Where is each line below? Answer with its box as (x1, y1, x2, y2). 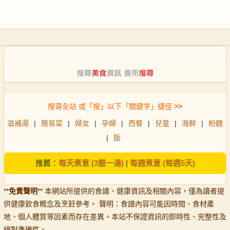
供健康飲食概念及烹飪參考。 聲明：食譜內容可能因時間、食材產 (4, 199, 214, 208)
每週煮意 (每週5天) (129, 158, 195, 167)
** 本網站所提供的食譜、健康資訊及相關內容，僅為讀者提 (37, 186, 224, 195)
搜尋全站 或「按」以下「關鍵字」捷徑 (48, 102, 172, 110)
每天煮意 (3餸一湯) (58, 158, 124, 167)
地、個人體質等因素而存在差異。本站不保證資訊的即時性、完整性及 (4, 212, 226, 221)
